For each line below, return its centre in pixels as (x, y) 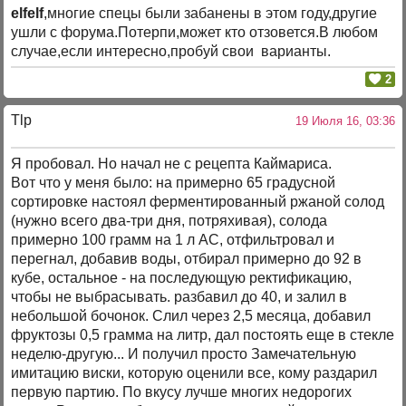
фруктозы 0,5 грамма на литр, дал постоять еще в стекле (203, 334)
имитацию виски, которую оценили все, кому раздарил (194, 372)
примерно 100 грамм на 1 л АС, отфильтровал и (173, 239)
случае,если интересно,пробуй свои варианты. (171, 51)
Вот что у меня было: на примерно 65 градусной (174, 182)
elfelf (28, 13)
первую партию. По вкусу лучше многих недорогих (182, 391)
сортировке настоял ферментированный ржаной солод (198, 201)
